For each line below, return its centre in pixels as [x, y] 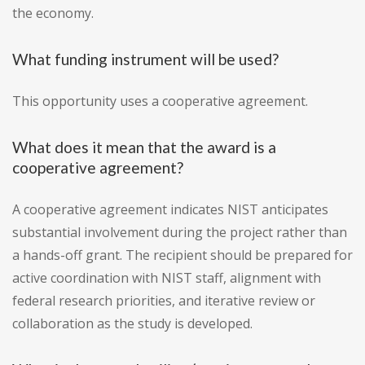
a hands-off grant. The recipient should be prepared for [182, 255]
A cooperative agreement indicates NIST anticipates [170, 210]
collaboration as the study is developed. [132, 324]
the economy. [53, 13]
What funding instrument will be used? [145, 59]
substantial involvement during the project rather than [180, 233]
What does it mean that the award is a [144, 147]
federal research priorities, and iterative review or [164, 301]
